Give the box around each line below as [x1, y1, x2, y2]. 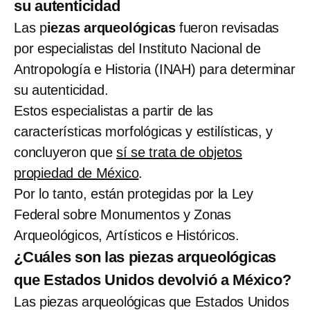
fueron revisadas [175, 20, 280, 36]
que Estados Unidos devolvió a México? [14, 271, 291, 289]
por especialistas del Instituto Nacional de [14, 41, 261, 57]
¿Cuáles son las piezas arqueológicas [14, 248, 277, 266]
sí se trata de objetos [116, 145, 243, 161]
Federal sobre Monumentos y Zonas [14, 207, 231, 223]
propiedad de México [14, 165, 139, 181]
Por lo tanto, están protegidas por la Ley [14, 186, 253, 202]
